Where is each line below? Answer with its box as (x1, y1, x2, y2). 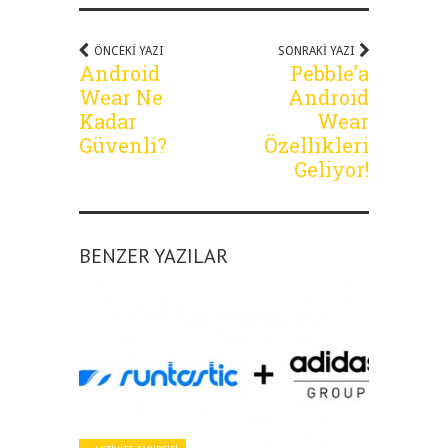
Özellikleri (264, 132, 369, 159)
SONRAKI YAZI (278, 44, 354, 59)
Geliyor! (294, 156, 369, 183)
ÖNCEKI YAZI (94, 44, 163, 59)
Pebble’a (290, 60, 369, 87)
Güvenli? (79, 132, 167, 159)
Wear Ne (79, 84, 163, 111)
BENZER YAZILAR (79, 243, 228, 270)
